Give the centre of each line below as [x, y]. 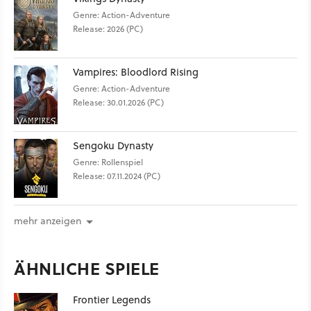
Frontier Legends [112, 300]
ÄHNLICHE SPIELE [87, 269]
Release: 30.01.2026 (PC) [118, 102]
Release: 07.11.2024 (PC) [117, 176]
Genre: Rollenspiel [108, 162]
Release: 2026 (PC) [108, 28]
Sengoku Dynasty [113, 145]
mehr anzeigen [48, 221]
